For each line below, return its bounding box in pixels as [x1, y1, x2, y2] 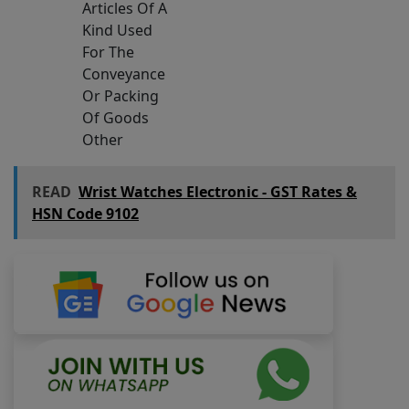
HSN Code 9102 [32, 203, 139, 224]
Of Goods [82, 107, 149, 128]
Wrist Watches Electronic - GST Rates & [79, 181, 357, 202]
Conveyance [82, 63, 165, 84]
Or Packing [82, 85, 159, 106]
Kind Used [82, 19, 152, 40]
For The [82, 41, 134, 62]
